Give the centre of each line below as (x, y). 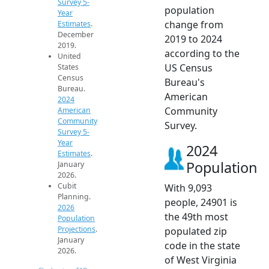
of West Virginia (201, 260)
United (69, 56)
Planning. (74, 197)
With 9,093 (188, 188)
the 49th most (196, 217)
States (68, 67)
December (76, 35)
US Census (189, 68)
